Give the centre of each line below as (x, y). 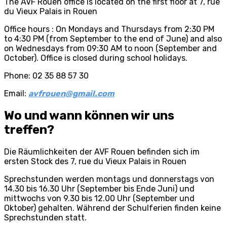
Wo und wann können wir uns (89, 116)
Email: (16, 94)
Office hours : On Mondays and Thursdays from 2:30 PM (109, 29)
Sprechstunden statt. (45, 218)
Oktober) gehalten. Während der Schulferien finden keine (112, 208)
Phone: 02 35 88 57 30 (46, 76)
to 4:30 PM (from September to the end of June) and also (113, 39)
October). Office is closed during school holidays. (96, 58)
